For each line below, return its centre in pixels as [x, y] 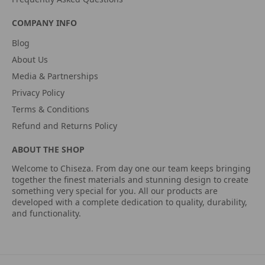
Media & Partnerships [55, 76]
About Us [30, 59]
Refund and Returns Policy [64, 125]
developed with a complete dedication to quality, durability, [130, 202]
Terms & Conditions [51, 109]
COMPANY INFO [44, 22]
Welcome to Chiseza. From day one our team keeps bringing [131, 168]
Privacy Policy [38, 92]
